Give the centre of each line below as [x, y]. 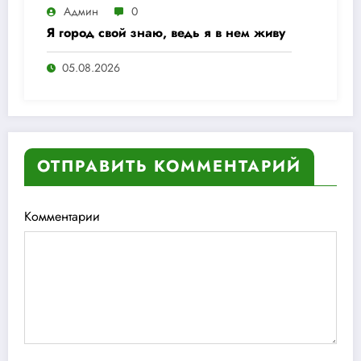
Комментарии [62, 216]
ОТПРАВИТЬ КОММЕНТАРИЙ [169, 166]
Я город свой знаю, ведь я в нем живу [166, 32]
